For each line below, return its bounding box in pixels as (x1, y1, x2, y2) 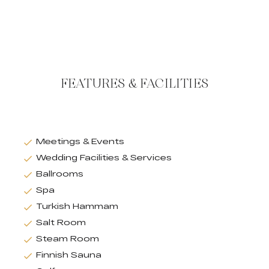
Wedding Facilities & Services (36, 152, 172, 162)
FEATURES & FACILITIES (60, 73, 209, 93)
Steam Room (36, 233, 99, 243)
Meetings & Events (36, 136, 124, 146)
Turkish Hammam (36, 201, 118, 211)
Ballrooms (36, 168, 83, 178)
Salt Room (36, 217, 86, 227)
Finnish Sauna (36, 249, 101, 259)
